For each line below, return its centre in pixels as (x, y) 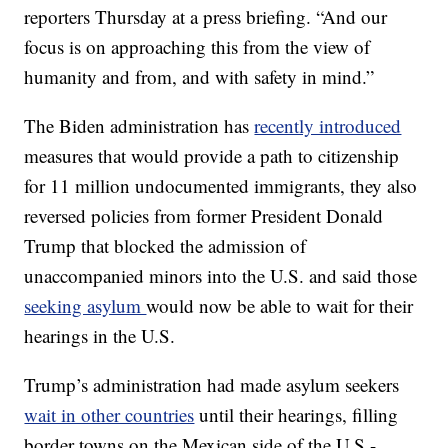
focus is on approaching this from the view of (197, 47)
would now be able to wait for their (280, 306)
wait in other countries (109, 415)
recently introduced (328, 126)
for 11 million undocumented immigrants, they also (221, 186)
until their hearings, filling (296, 415)
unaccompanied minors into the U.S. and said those (221, 276)
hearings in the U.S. (100, 336)
